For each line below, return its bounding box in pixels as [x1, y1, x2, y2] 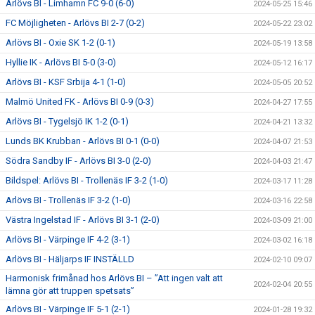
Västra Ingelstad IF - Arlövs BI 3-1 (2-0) [6, 214, 160, 225]
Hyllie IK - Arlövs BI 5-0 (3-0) [6, 57, 116, 67]
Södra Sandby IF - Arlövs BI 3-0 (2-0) [6, 155, 151, 166]
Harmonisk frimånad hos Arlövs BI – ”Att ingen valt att [6, 273, 223, 283]
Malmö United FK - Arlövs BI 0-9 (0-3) [6, 96, 154, 107]
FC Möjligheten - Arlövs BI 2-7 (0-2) [6, 18, 145, 28]
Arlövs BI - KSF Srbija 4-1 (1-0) [6, 77, 126, 87]
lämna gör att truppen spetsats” [6, 285, 134, 296]
